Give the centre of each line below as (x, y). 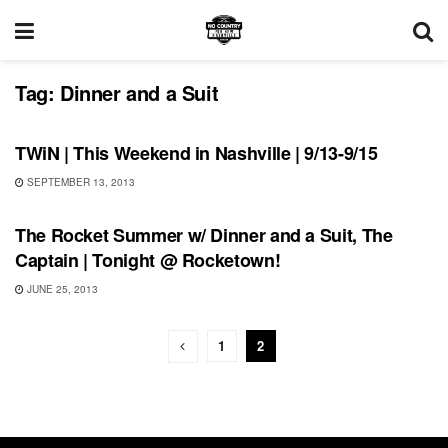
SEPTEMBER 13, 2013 (79, 182)
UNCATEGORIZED (82, 109)
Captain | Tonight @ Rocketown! (148, 260)
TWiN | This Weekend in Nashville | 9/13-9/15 (196, 153)
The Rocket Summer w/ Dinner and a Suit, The (204, 235)
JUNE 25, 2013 (61, 289)
